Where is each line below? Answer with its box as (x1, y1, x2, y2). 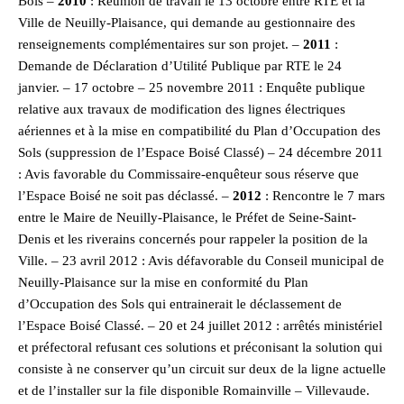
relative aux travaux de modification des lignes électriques (18, 101, 345, 116)
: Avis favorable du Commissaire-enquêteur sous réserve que (18, 166, 359, 181)
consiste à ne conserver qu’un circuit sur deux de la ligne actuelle (18, 361, 386, 376)
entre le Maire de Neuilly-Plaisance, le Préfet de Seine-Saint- (18, 209, 356, 225)
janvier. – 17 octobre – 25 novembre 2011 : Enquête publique (18, 79, 365, 95)
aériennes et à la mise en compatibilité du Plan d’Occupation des (18, 123, 381, 138)
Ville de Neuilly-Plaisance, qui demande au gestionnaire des (18, 14, 355, 30)
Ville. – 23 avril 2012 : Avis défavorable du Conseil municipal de (18, 252, 384, 268)
